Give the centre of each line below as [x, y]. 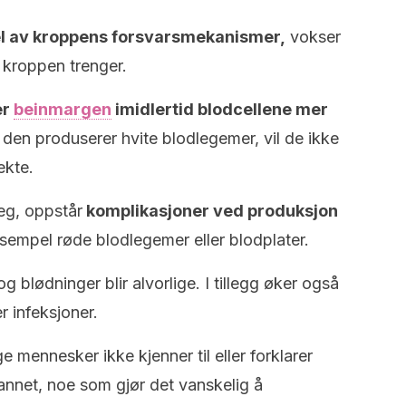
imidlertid [155, 109]
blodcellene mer [263, 109]
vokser [313, 37]
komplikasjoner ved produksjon [210, 211]
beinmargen [63, 109]
